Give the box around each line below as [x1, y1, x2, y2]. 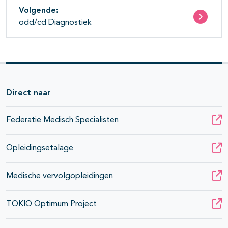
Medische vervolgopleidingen [6, 172, 113, 181]
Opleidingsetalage [6, 144, 73, 153]
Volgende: [19, 7, 59, 15]
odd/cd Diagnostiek [19, 19, 92, 27]
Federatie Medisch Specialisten [6, 116, 119, 125]
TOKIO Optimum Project [6, 200, 97, 209]
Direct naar [6, 89, 51, 98]
